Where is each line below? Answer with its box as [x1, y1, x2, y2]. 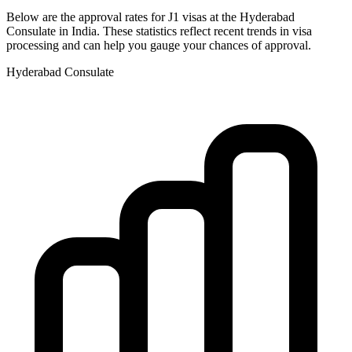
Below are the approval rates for [6, 9, 168, 24]
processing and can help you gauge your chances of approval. [6, 38, 311, 52]
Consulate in [6, 24, 71, 38]
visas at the [179, 9, 236, 24]
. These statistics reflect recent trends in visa [97, 24, 312, 38]
